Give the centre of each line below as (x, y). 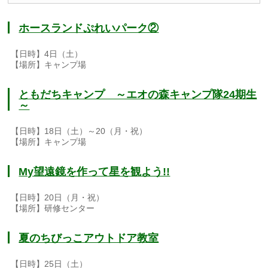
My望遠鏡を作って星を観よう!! (95, 172)
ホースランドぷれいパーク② (89, 28)
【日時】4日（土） (47, 54)
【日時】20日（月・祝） (58, 198)
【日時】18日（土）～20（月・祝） (79, 131)
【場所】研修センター (53, 208)
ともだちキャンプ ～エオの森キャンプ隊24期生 (138, 95)
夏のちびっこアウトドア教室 (89, 238)
